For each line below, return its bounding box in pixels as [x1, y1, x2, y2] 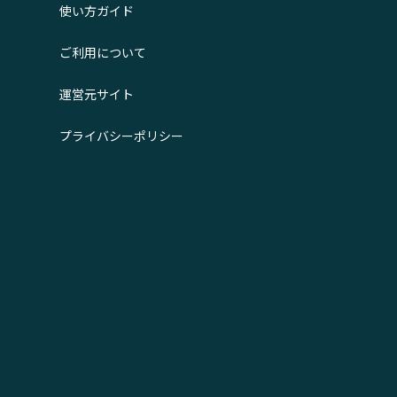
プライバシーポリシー [58, 127, 183, 145]
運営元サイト [58, 85, 134, 104]
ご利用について [58, 43, 146, 62]
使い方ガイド [58, 2, 134, 20]
